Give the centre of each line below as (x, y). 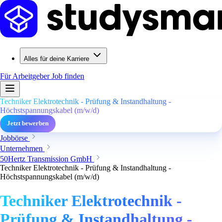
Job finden (68, 76)
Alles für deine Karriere (56, 59)
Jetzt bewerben (28, 123)
